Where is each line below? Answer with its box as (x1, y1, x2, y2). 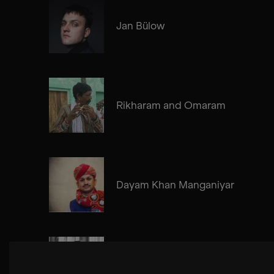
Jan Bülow (116, 19, 165, 32)
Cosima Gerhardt (116, 257, 198, 270)
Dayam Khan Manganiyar (116, 178, 234, 191)
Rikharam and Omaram (116, 98, 226, 111)
